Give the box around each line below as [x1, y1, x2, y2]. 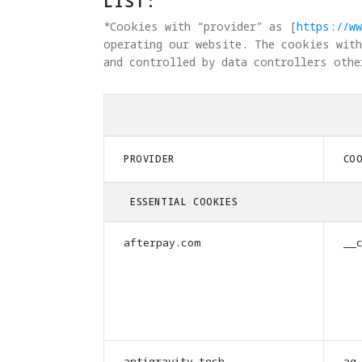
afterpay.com [124, 234, 201, 250]
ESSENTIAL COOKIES [130, 194, 238, 208]
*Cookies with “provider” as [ [103, 18, 297, 34]
